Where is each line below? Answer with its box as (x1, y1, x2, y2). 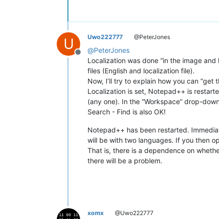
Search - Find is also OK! (88, 107, 166, 116)
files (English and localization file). (88, 66, 195, 75)
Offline (77, 52, 102, 62)
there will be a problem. (88, 156, 162, 165)
